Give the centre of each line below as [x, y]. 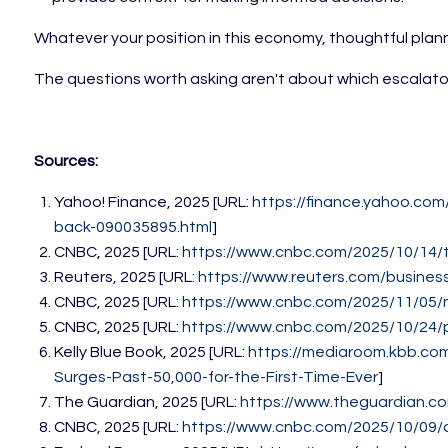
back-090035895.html [133, 227]
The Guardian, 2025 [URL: [147, 402]
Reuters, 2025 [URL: [126, 277]
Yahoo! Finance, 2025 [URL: [153, 202]
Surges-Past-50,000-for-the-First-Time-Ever [216, 377]
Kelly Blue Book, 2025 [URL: [151, 352]
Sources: [66, 161]
